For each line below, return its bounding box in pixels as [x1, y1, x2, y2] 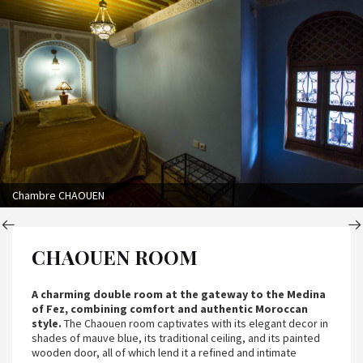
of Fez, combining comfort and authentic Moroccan [32, 301, 308, 316]
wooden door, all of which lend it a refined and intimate [32, 344, 297, 360]
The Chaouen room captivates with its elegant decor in [62, 315, 328, 331]
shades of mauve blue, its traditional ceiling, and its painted [32, 330, 320, 345]
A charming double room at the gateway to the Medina [32, 286, 326, 301]
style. [32, 315, 62, 331]
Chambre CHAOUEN [12, 187, 105, 203]
